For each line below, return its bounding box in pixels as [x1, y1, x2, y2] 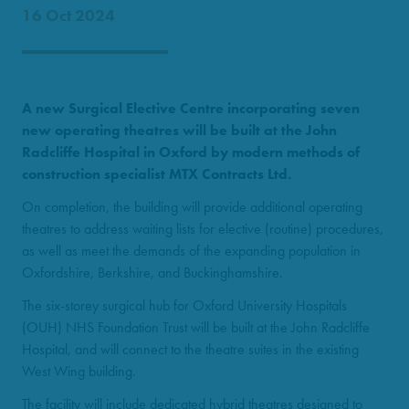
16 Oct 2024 [22, 4, 115, 26]
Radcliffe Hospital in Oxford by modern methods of [22, 142, 360, 162]
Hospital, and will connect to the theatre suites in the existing [22, 339, 359, 359]
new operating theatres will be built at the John [22, 120, 337, 140]
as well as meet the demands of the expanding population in [22, 240, 361, 260]
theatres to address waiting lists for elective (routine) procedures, [22, 218, 383, 238]
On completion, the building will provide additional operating [22, 196, 362, 216]
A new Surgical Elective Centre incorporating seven [22, 98, 360, 118]
